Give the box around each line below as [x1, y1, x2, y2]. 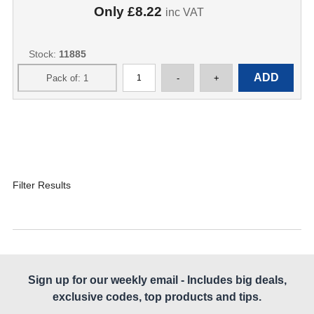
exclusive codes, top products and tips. [53, 291, 261, 303]
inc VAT [165, 6, 204, 18]
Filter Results [12, 179, 71, 191]
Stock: [28, 48, 59, 60]
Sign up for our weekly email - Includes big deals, [27, 274, 287, 286]
